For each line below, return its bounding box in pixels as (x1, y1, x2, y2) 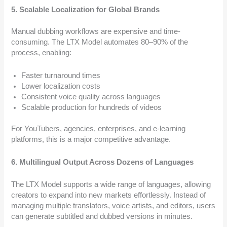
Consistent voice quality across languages (21, 92, 161, 101)
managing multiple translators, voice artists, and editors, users (11, 202, 216, 210)
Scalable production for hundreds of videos (21, 103, 162, 111)
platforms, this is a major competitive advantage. (11, 135, 171, 144)
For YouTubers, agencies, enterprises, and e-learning (11, 125, 186, 133)
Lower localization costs (21, 82, 101, 90)
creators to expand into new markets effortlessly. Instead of (11, 191, 206, 200)
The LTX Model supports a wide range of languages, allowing (11, 180, 211, 189)
